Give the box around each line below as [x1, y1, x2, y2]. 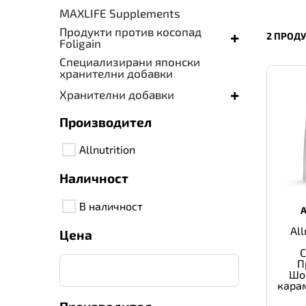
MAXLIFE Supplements [59, 5, 180, 20]
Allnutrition [79, 143, 135, 156]
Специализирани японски [59, 54, 200, 68]
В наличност [79, 199, 143, 212]
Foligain [59, 36, 101, 50]
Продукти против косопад [59, 24, 201, 38]
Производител [59, 113, 152, 130]
